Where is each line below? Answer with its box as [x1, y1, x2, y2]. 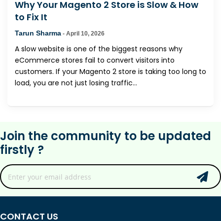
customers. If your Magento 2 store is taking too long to [15, 66, 206, 76]
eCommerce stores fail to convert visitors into [15, 55, 175, 65]
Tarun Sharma [15, 29, 61, 37]
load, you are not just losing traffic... [15, 77, 137, 88]
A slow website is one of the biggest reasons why [15, 43, 183, 54]
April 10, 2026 [66, 30, 105, 37]
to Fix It [15, 10, 47, 23]
